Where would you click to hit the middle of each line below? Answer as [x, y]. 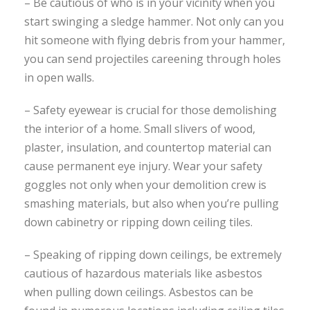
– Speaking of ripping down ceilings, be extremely [153, 254]
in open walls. [59, 77]
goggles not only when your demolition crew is [145, 184]
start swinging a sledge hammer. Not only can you [154, 21]
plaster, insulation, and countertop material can [148, 147]
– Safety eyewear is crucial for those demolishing [151, 110]
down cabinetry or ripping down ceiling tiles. [138, 222]
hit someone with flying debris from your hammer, [155, 40]
